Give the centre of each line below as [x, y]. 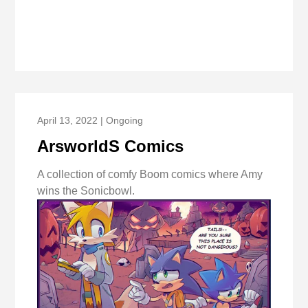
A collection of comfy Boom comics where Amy [150, 174]
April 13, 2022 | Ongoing [90, 120]
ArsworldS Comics [111, 146]
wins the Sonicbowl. [86, 190]
